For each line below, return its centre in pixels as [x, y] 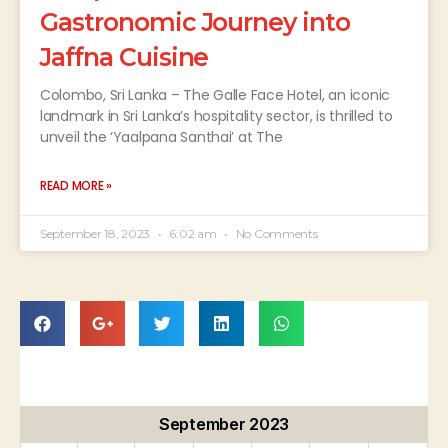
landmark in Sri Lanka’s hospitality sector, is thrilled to [216, 115]
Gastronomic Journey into [195, 21]
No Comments [275, 233]
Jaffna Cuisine [124, 56]
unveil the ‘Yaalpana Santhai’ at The [161, 136]
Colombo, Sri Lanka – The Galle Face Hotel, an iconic [215, 94]
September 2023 [224, 423]
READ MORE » [76, 185]
